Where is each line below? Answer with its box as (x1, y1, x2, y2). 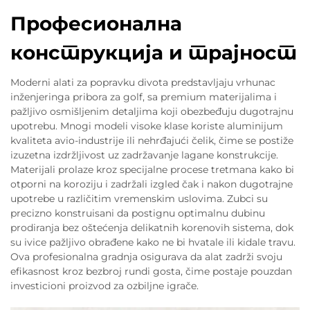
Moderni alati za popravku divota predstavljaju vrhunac (10, 76, 275, 89)
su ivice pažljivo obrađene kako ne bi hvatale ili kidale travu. (10, 236, 295, 248)
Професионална (10, 12, 182, 35)
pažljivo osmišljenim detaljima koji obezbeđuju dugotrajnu (10, 105, 293, 118)
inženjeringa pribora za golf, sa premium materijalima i (10, 91, 277, 103)
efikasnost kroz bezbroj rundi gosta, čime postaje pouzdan (10, 265, 292, 277)
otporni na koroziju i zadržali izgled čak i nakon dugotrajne (10, 178, 293, 190)
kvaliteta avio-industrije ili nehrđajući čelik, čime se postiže (10, 134, 293, 147)
